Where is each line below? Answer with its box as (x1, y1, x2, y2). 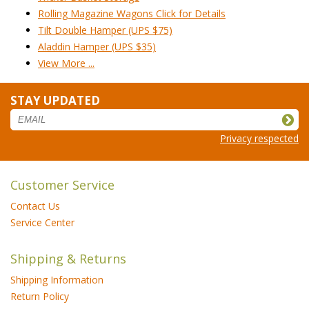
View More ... (38, 56, 94, 70)
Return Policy (10, 289, 69, 303)
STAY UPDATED (10, 92, 100, 108)
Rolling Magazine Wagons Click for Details (38, 6, 226, 20)
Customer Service (10, 176, 114, 193)
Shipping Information (10, 272, 103, 286)
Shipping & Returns (10, 250, 126, 267)
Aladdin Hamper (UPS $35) (38, 39, 156, 53)
